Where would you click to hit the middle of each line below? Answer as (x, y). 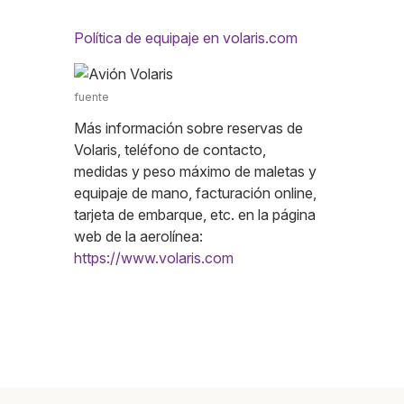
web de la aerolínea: (138, 237)
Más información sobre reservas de (188, 129)
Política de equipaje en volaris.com (186, 38)
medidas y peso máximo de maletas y (195, 172)
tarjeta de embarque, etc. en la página (195, 215)
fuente (92, 97)
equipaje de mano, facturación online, (195, 193)
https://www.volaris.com (154, 258)
